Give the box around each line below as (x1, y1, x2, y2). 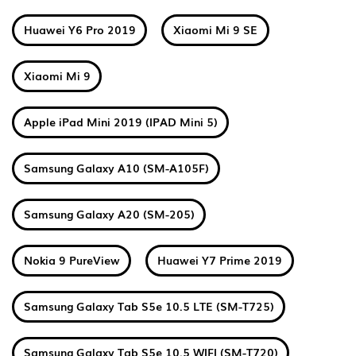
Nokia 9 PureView (23, 252, 120, 268)
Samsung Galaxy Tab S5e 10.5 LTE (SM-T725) (23, 298, 274, 314)
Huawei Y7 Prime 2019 (157, 252, 283, 268)
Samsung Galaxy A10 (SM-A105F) (23, 160, 209, 176)
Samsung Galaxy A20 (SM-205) (23, 206, 195, 222)
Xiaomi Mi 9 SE (173, 21, 258, 37)
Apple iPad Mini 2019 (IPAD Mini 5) (23, 114, 218, 130)
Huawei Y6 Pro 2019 (23, 21, 136, 37)
